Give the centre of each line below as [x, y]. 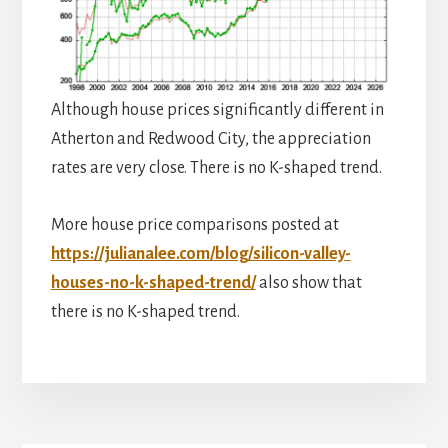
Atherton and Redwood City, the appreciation [210, 139]
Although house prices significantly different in [217, 110]
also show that [308, 283]
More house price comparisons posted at [194, 225]
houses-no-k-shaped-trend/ [153, 283]
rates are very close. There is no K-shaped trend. [216, 168]
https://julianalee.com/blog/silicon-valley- [200, 254]
